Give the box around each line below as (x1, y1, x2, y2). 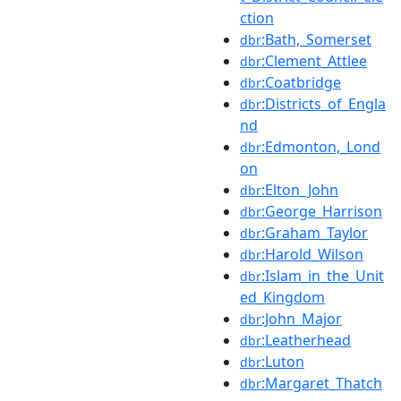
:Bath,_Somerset (261, 29, 371, 49)
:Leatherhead (261, 329, 351, 350)
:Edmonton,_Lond (261, 136, 380, 157)
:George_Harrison (261, 200, 382, 221)
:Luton (261, 351, 304, 371)
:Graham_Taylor (261, 222, 368, 243)
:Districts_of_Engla (261, 93, 386, 114)
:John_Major (261, 308, 342, 328)
